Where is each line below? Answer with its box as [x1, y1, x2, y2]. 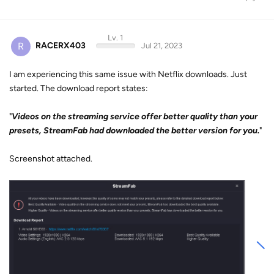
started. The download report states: [9, 83, 148, 94]
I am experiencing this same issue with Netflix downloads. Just [9, 68, 247, 80]
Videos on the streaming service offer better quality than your [12, 111, 257, 122]
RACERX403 [35, 40, 86, 51]
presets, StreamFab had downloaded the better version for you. [9, 125, 259, 136]
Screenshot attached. [9, 153, 92, 164]
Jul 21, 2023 [141, 41, 182, 50]
